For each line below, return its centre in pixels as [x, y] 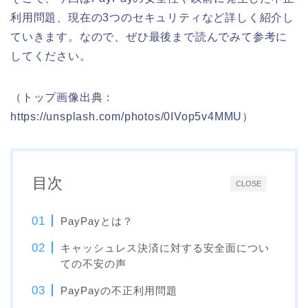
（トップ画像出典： [63, 97]
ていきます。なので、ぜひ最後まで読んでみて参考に [149, 37]
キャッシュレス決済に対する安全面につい [165, 248]
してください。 [51, 56]
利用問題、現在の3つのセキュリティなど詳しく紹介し [152, 18]
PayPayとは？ [97, 221]
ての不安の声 [94, 264]
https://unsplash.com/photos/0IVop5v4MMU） [132, 117]
